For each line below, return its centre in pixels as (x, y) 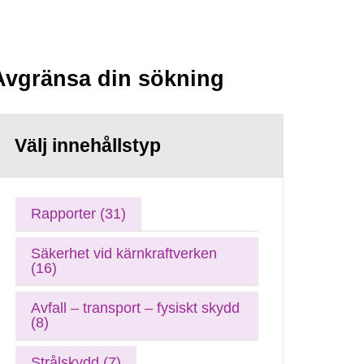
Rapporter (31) (79, 213)
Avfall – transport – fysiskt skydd (136, 308)
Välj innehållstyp (88, 145)
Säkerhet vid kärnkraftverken (124, 253)
